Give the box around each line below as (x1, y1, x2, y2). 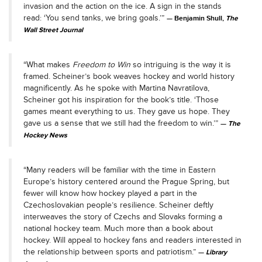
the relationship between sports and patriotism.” (23, 247, 198, 257)
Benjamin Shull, (174, 14, 226, 23)
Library (206, 248, 227, 257)
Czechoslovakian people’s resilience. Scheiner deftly (23, 200, 213, 210)
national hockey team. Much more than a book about (23, 223, 213, 233)
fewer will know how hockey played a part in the (23, 188, 197, 198)
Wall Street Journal (23, 26, 85, 35)
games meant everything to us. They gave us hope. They (23, 106, 230, 116)
